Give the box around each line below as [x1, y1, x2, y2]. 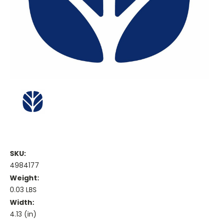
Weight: [10, 173, 39, 183]
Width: [10, 197, 34, 208]
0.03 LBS [10, 185, 37, 195]
